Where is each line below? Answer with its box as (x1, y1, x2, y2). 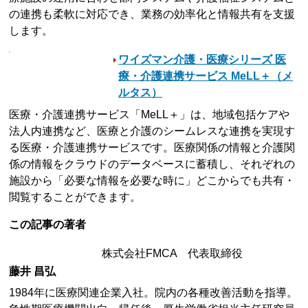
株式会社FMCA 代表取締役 (102, 247, 243, 260)
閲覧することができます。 (9, 191, 142, 203)
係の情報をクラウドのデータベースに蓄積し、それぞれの (9, 158, 296, 170)
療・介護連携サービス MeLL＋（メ (118, 70, 294, 82)
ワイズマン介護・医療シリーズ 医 (118, 54, 287, 66)
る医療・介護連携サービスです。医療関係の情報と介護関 (9, 142, 296, 154)
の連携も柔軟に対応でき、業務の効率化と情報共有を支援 (9, 8, 296, 21)
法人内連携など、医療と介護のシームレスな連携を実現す (9, 125, 296, 137)
